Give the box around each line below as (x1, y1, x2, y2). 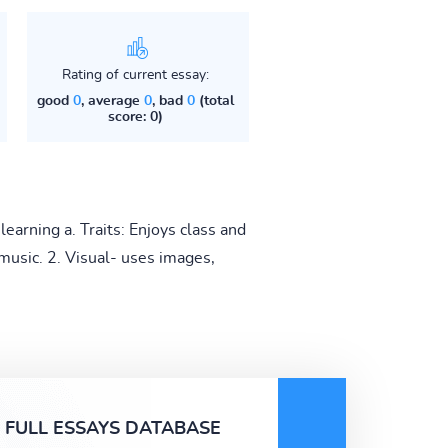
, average (80, 93, 144, 108)
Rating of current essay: (61, 67, 209, 82)
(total (194, 93, 234, 108)
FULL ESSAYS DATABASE (5, 419, 221, 438)
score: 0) (107, 109, 163, 124)
